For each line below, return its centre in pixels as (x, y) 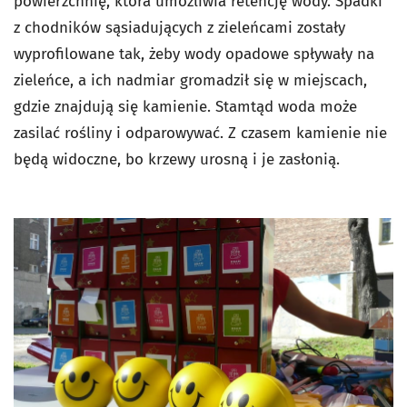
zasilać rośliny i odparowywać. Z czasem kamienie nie (200, 133)
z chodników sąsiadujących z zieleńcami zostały (179, 28)
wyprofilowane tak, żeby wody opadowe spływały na (194, 54)
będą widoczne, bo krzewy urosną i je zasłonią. (177, 159)
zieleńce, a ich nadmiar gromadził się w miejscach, (190, 80)
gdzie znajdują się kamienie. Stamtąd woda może (185, 107)
